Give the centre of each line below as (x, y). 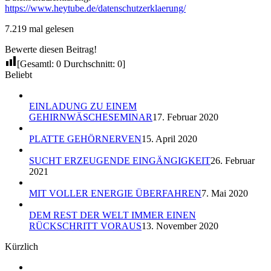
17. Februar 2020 (185, 117)
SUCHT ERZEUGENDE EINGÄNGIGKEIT (120, 160)
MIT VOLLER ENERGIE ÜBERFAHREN (115, 193)
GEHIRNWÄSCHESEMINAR (91, 117)
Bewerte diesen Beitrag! (51, 49)
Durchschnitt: (89, 64)
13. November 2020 (180, 226)
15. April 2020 (169, 139)
